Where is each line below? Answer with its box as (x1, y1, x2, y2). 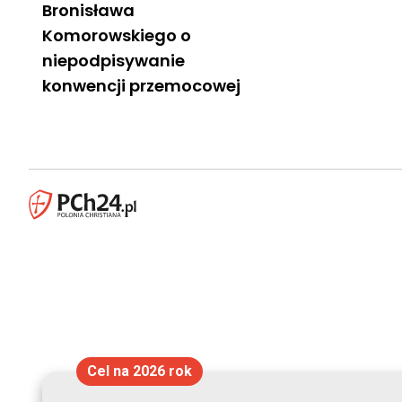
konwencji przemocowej (42, 74, 240, 97)
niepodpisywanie (42, 48, 185, 72)
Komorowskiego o (42, 23, 191, 47)
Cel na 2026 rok (86, 363, 192, 380)
